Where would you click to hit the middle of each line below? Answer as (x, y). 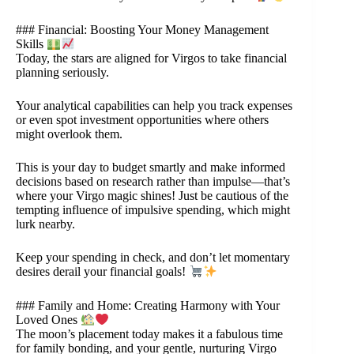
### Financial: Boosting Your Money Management (142, 29)
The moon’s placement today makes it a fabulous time (149, 333)
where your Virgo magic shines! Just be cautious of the (152, 196)
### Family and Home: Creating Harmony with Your (148, 305)
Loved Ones (48, 319)
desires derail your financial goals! (102, 272)
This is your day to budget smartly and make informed (151, 168)
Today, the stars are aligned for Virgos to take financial (151, 58)
